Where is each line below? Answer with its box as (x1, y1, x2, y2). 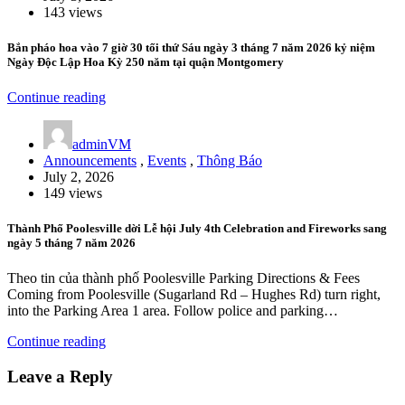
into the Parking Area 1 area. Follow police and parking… (7, 303, 338, 319)
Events (147, 152, 186, 168)
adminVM (72, 136, 131, 152)
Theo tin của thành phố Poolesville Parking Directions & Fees (7, 270, 360, 287)
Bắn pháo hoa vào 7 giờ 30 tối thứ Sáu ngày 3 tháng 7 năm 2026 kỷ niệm (7, 40, 375, 54)
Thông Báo (197, 152, 262, 168)
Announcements (43, 152, 137, 168)
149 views (43, 184, 102, 201)
